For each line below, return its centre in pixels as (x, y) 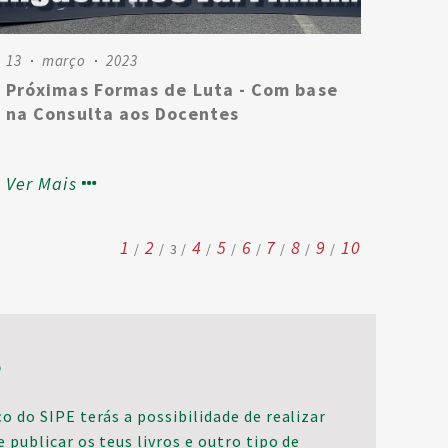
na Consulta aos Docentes (122, 113)
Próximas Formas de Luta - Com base (172, 89)
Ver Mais (41, 183)
